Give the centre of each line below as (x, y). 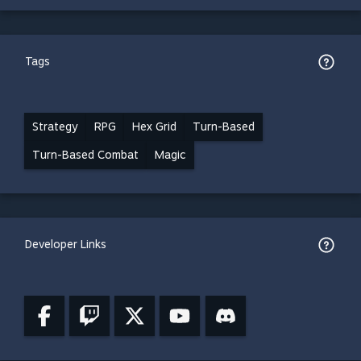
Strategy (55, 127)
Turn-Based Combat (85, 155)
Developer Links (66, 244)
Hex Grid (154, 127)
